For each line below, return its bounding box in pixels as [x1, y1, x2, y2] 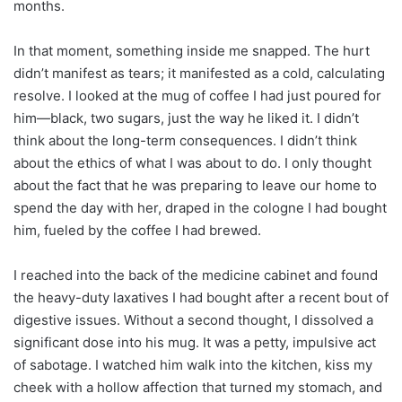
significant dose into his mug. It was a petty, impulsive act [13, 334, 376, 352]
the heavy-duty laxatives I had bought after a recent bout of [13, 289, 389, 307]
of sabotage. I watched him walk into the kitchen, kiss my [13, 356, 372, 374]
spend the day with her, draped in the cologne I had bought [13, 199, 387, 217]
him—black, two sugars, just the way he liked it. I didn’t [13, 109, 359, 127]
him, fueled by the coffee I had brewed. [13, 222, 261, 240]
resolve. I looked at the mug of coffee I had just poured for [13, 87, 381, 105]
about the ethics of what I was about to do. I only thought [13, 154, 371, 172]
